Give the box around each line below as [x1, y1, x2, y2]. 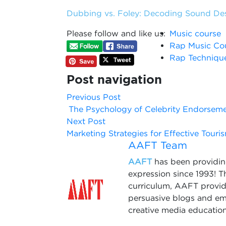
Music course [169, 29, 221, 38]
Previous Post [67, 92, 121, 101]
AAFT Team [128, 140, 187, 150]
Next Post [67, 117, 105, 126]
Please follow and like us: [67, 29, 165, 38]
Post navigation [67, 72, 162, 86]
